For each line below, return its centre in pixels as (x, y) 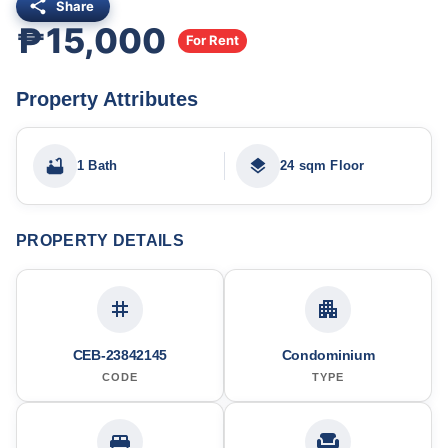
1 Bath (97, 165)
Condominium (328, 354)
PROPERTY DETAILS (100, 241)
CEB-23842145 (120, 354)
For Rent (212, 40)
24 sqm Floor (322, 165)
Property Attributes (107, 99)
